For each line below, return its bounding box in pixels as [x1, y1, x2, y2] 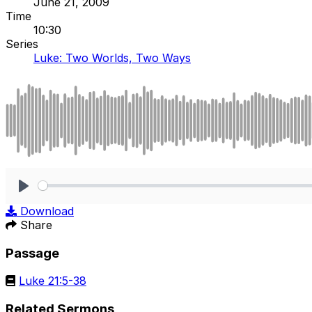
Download [20, 203, 74, 218]
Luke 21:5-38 [19, 274, 86, 288]
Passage [6, 244, 59, 261]
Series [6, 36, 38, 51]
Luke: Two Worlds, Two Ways [33, 50, 191, 65]
